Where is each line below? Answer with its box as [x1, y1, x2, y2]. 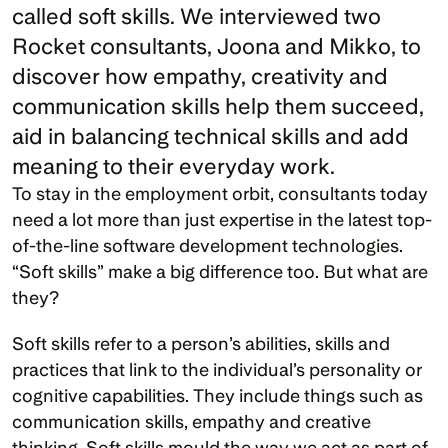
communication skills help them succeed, [12, 93, 424, 119]
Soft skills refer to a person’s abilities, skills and [12, 333, 390, 354]
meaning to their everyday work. [12, 153, 335, 179]
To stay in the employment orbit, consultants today [12, 183, 428, 204]
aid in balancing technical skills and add [12, 123, 409, 149]
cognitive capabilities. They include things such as [12, 385, 423, 406]
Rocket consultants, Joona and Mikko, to [12, 33, 421, 59]
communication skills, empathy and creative [12, 411, 371, 432]
